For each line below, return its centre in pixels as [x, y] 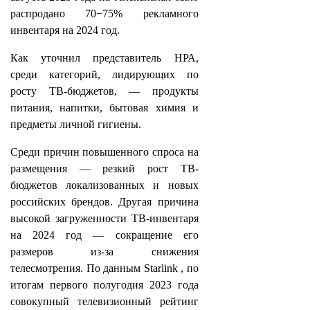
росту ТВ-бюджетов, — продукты [104, 91]
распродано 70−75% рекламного [104, 13]
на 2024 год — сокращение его [104, 235]
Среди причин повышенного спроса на [104, 152]
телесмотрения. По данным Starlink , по [104, 268]
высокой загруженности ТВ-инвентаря [104, 218]
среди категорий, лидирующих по [104, 74]
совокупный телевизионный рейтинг [104, 301]
